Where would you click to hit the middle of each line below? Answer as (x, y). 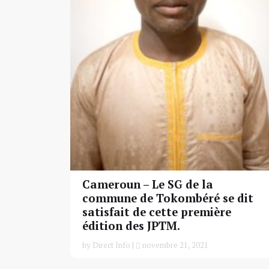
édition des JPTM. (131, 225)
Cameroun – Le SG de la (148, 184)
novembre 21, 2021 (174, 245)
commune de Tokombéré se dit (168, 198)
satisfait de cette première (157, 212)
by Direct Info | (109, 245)
